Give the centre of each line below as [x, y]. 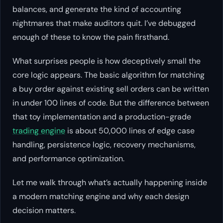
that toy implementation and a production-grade [102, 116]
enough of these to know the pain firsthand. [91, 37]
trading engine [39, 130]
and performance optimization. [68, 158]
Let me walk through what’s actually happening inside [110, 182]
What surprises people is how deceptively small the [107, 61]
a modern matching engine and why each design [101, 196]
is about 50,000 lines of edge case [130, 130]
